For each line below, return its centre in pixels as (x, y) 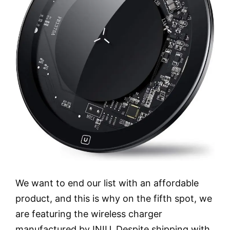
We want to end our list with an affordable (107, 183)
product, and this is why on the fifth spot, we (114, 199)
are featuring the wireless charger (89, 214)
